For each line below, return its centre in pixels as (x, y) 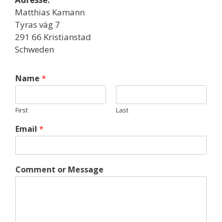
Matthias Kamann (50, 12)
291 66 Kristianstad (53, 37)
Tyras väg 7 (37, 25)
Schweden (34, 49)
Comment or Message (59, 169)
